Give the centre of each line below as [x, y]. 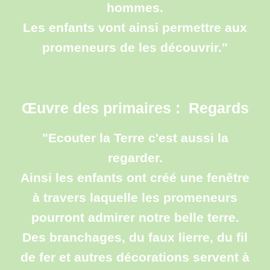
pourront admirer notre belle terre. [135, 218]
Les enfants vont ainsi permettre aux [135, 28]
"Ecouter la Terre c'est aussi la [135, 138]
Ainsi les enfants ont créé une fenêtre [135, 178]
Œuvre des [62, 108]
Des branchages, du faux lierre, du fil [135, 237]
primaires [137, 108]
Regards [218, 108]
